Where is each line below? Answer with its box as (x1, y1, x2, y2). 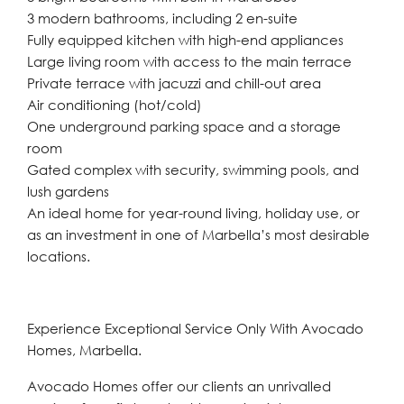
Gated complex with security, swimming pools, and (27, 161, 359, 178)
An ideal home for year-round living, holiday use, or (27, 205, 360, 221)
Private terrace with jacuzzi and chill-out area (27, 75, 321, 91)
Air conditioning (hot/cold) (27, 96, 202, 113)
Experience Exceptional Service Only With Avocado (27, 320, 363, 336)
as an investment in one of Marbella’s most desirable (27, 226, 370, 243)
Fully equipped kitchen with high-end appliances (27, 32, 344, 48)
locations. (27, 248, 90, 264)
